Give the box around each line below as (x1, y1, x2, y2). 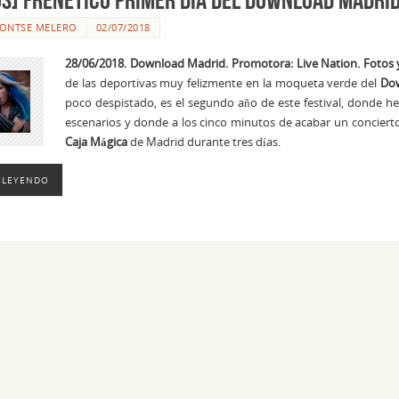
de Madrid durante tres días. (127, 134, 281, 151)
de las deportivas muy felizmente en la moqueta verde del (65, 75, 381, 92)
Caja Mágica (65, 134, 127, 151)
